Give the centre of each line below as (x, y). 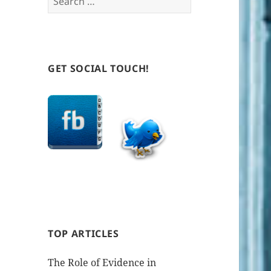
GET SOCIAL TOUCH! (99, 68)
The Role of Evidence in (102, 262)
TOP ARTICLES (83, 233)
